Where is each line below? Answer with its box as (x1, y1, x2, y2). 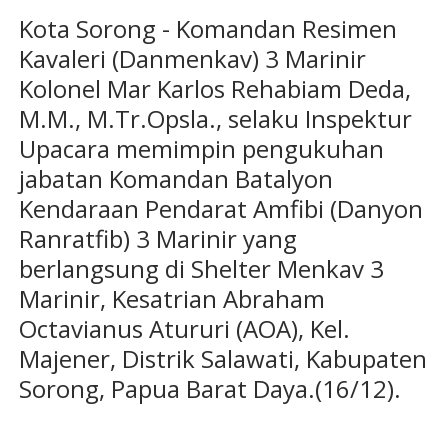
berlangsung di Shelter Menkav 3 (18, 252, 384, 286)
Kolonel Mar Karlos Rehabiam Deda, (18, 72, 411, 106)
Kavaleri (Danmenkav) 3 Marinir (18, 42, 366, 76)
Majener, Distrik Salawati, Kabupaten (18, 342, 427, 376)
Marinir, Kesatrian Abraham (18, 282, 325, 316)
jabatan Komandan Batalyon (18, 162, 333, 196)
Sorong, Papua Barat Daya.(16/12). (18, 372, 401, 406)
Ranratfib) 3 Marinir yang (18, 222, 297, 256)
